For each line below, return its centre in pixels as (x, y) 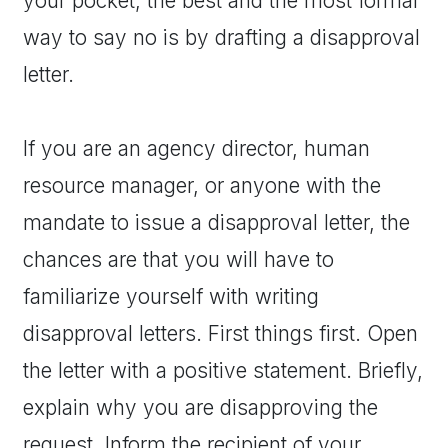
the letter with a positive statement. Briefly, (223, 371)
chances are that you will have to (178, 260)
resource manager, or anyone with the (202, 186)
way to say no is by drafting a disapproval (221, 38)
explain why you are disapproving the (200, 408)
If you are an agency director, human (196, 149)
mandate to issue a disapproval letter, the (216, 223)
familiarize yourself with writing (171, 297)
